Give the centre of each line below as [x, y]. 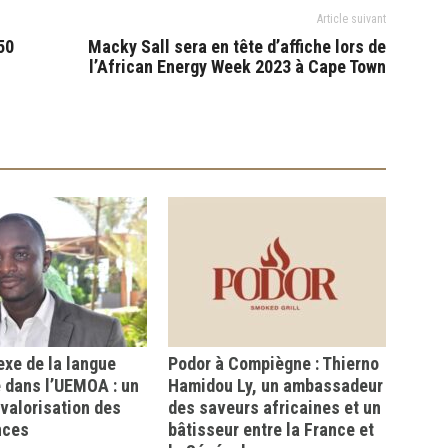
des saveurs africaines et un [274, 407]
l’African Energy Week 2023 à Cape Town [237, 66]
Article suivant [351, 19]
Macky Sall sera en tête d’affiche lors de [237, 46]
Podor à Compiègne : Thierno [273, 363]
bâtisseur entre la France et [271, 429]
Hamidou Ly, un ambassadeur [275, 385]
